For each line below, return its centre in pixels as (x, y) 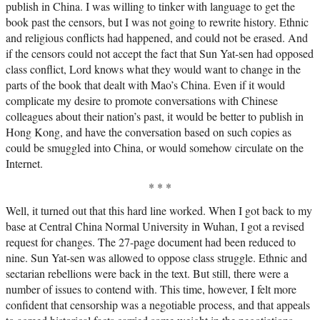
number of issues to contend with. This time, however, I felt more (151, 289)
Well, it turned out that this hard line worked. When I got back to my (159, 211)
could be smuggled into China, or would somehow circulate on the (155, 148)
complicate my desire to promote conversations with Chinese (142, 101)
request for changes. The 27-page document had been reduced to (151, 242)
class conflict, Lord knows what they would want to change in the (153, 69)
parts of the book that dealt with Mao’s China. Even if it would (145, 85)
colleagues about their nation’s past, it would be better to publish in (155, 116)
